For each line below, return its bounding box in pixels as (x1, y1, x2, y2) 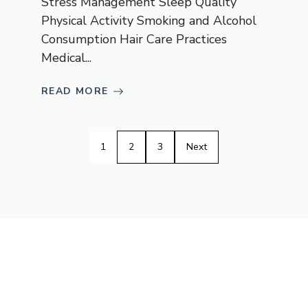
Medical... (41, 49, 91, 67)
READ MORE (41, 85, 109, 98)
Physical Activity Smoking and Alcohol (41, 12, 256, 30)
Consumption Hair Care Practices (41, 31, 227, 48)
